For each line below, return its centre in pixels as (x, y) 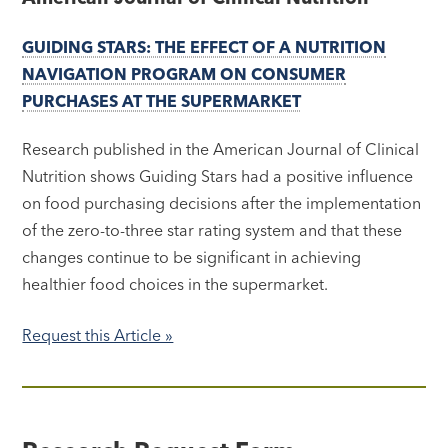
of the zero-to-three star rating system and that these (212, 230)
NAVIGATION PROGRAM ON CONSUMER (184, 74)
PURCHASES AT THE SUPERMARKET (162, 101)
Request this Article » (98, 335)
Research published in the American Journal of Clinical (221, 149)
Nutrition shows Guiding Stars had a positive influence (218, 176)
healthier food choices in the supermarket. (175, 284)
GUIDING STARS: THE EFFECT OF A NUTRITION (204, 47)
